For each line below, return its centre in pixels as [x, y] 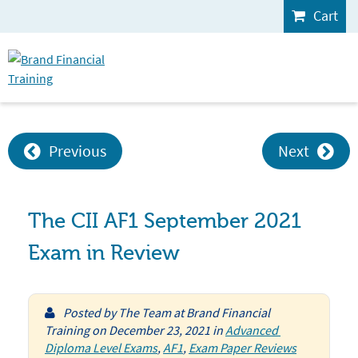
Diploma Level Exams [101, 348]
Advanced [252, 330]
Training [67, 330]
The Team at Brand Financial [194, 312]
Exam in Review [104, 253]
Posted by [91, 312]
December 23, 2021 [159, 330]
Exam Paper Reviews [243, 348]
